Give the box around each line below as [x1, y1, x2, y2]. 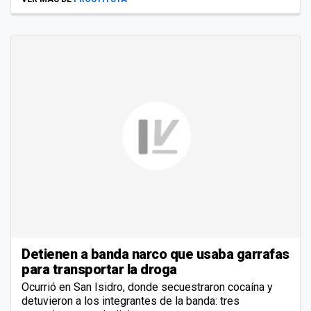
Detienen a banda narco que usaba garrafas [22, 245, 289, 262]
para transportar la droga [22, 260, 177, 278]
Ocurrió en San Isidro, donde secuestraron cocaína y [22, 280, 273, 294]
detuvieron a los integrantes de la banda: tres [22, 294, 239, 308]
